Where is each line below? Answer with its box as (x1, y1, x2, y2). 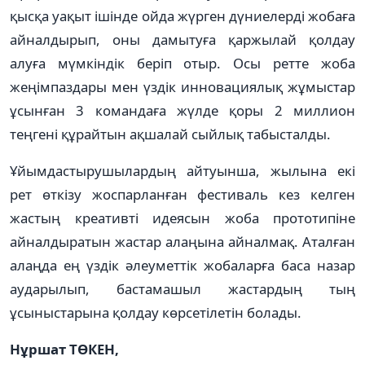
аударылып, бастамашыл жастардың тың (10, 279, 355, 298)
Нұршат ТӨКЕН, (10, 339, 119, 358)
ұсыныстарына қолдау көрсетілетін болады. (10, 302, 301, 322)
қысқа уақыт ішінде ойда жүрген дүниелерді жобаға (10, 6, 355, 25)
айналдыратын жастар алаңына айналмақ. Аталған (10, 231, 355, 251)
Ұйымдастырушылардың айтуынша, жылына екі (10, 161, 355, 180)
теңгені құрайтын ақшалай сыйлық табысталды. (10, 124, 331, 143)
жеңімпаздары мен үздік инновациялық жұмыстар (10, 77, 355, 96)
